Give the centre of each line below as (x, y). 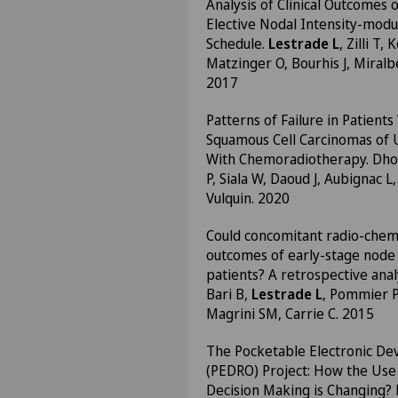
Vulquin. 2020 (248, 198)
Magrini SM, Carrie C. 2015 (290, 314)
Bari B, (229, 294)
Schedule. (237, 44)
